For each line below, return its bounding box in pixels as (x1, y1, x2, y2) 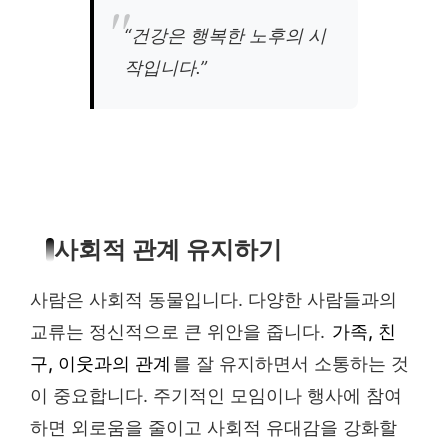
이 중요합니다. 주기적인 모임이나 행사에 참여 (30, 385, 402, 407)
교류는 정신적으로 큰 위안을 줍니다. (30, 321, 330, 343)
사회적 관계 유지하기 (54, 237, 282, 264)
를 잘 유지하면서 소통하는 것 (173, 353, 409, 375)
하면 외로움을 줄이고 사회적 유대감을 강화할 (30, 417, 397, 439)
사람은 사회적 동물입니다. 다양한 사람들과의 (30, 289, 397, 311)
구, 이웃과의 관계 (30, 353, 171, 375)
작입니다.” (124, 57, 207, 79)
